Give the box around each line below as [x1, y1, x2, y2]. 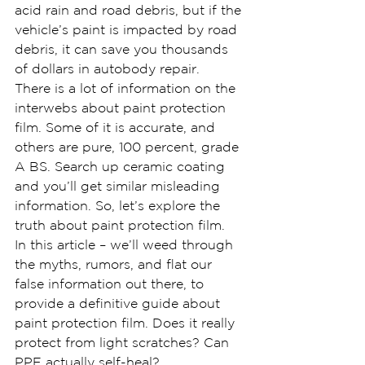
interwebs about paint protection [15, 100, 230, 115]
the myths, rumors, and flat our [15, 257, 216, 271]
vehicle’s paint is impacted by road [15, 22, 241, 37]
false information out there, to [15, 276, 208, 291]
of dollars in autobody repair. [15, 61, 200, 76]
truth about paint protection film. [15, 218, 225, 232]
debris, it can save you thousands [15, 42, 232, 56]
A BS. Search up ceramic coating [15, 159, 229, 174]
